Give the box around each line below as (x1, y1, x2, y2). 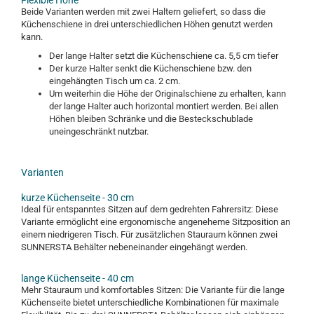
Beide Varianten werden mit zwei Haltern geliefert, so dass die (21, 6, 266, 17)
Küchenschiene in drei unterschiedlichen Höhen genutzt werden (21, 19, 273, 29)
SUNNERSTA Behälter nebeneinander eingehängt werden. (21, 242, 247, 252)
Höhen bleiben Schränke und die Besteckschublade (49, 114, 253, 124)
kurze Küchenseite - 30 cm (21, 192, 134, 203)
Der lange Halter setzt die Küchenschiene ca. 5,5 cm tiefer (49, 50, 278, 61)
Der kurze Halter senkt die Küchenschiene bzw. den (49, 63, 252, 74)
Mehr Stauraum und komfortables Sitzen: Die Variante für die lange (21, 285, 285, 295)
